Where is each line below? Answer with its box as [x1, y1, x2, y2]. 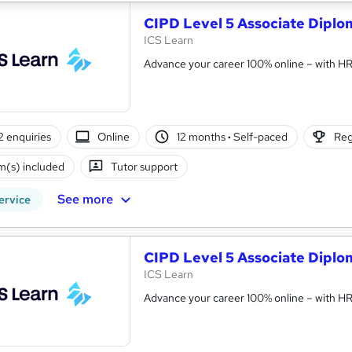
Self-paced [230, 129, 288, 144]
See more [57, 190, 113, 207]
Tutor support [111, 159, 178, 174]
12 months [176, 129, 228, 144]
